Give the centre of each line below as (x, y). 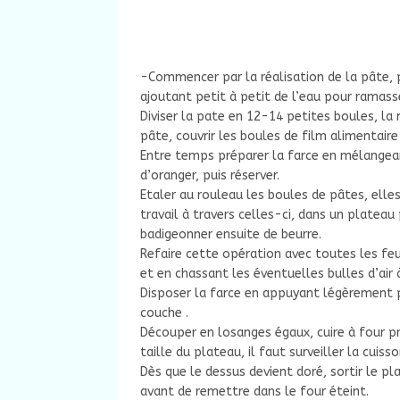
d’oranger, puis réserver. (210, 176)
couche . (164, 313)
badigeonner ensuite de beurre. (231, 235)
